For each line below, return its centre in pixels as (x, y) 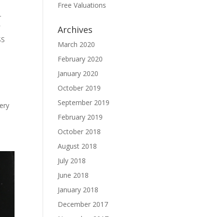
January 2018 (78, 190)
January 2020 (78, 73)
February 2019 (80, 117)
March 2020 (77, 44)
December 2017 (83, 204)
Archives (75, 30)
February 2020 (80, 59)
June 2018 (73, 175)
